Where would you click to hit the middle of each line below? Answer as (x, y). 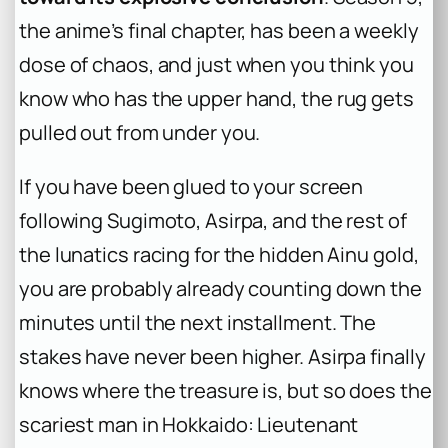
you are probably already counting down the (220, 288)
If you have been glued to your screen (191, 186)
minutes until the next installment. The (198, 322)
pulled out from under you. (140, 132)
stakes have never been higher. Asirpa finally (222, 356)
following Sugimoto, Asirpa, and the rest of (213, 220)
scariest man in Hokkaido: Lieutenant (189, 424)
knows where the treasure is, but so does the (225, 390)
